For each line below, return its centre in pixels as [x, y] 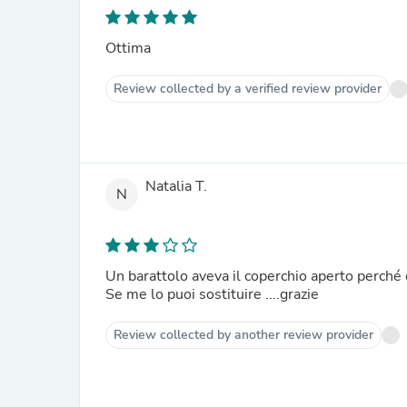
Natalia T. [176, 187]
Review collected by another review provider [243, 335]
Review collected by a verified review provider [248, 89]
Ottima [128, 48]
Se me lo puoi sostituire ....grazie [212, 294]
